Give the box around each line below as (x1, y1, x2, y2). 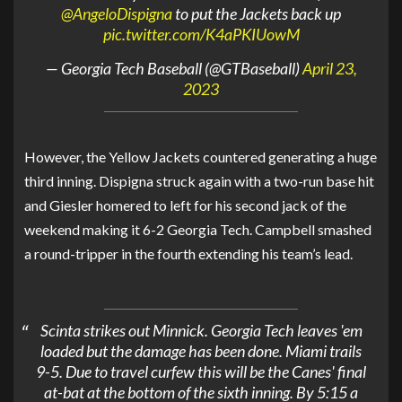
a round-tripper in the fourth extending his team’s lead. (24, 244, 353, 262)
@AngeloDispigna (61, 4, 172, 24)
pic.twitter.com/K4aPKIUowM (102, 24, 300, 45)
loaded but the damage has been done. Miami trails (40, 341, 362, 362)
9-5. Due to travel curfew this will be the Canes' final (36, 362, 366, 382)
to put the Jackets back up (172, 4, 341, 24)
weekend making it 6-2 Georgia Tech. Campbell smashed (24, 220, 371, 238)
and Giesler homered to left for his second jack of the (24, 196, 346, 214)
